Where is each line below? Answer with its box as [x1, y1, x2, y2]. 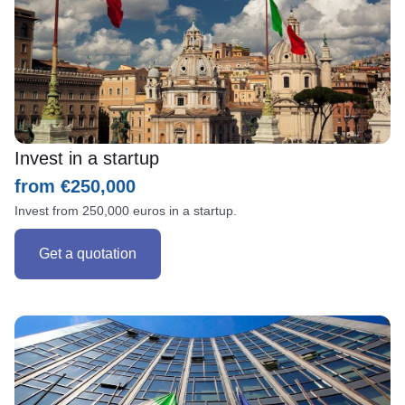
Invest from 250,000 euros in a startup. [14, 202, 237, 218]
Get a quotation [39, 245, 137, 261]
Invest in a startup [14, 147, 159, 168]
